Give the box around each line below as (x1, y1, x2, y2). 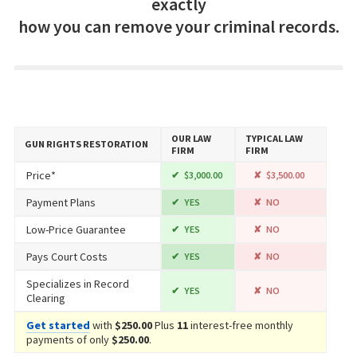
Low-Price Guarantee (25, 222, 126, 237)
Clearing (25, 291, 65, 306)
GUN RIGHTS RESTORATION (24, 138, 148, 151)
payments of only (25, 332, 112, 347)
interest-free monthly (187, 318, 293, 333)
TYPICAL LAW (245, 132, 303, 145)
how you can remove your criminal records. (18, 14, 339, 37)
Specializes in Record (25, 277, 129, 292)
